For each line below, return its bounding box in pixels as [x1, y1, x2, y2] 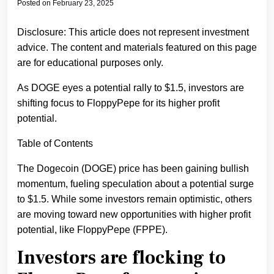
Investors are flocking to [17, 246, 226, 270]
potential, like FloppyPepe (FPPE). [17, 224, 168, 235]
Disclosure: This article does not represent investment [17, 27, 249, 38]
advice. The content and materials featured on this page [17, 42, 257, 53]
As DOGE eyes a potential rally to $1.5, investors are [17, 83, 244, 94]
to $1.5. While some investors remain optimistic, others [17, 194, 252, 205]
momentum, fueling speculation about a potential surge [17, 179, 254, 190]
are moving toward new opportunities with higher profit [17, 209, 251, 220]
